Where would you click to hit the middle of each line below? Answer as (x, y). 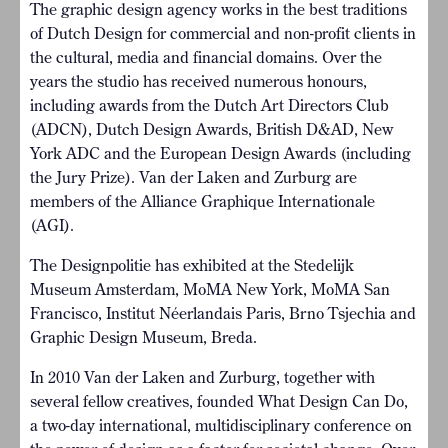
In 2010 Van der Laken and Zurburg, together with (202, 377)
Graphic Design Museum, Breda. (143, 337)
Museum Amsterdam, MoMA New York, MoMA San (210, 289)
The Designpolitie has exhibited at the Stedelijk (192, 265)
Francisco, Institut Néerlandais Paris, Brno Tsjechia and (223, 313)
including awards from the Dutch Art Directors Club (209, 105)
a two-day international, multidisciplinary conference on (221, 425)
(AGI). (52, 225)
